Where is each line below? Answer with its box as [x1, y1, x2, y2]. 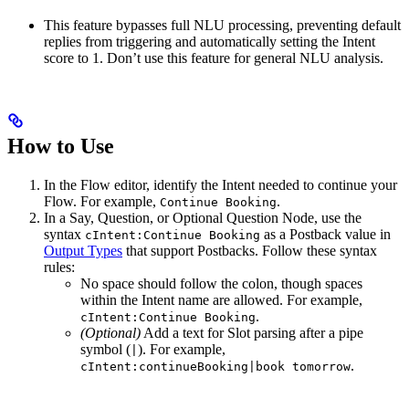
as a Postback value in [260, 226, 391, 243]
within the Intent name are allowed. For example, [80, 292, 362, 309]
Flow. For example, [44, 194, 160, 210]
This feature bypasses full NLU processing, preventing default [44, 17, 401, 34]
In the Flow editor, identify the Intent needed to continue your [44, 177, 397, 194]
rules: [44, 259, 75, 276]
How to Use [7, 134, 114, 159]
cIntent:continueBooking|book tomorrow [80, 360, 351, 374]
